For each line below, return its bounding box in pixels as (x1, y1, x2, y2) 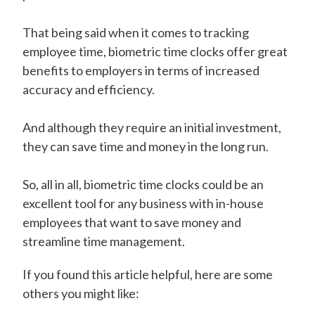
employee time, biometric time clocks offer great (22, 44, 288, 59)
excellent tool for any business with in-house (22, 195, 264, 211)
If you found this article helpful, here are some (22, 266, 273, 282)
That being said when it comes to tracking (22, 25, 249, 40)
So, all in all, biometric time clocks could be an (22, 176, 264, 192)
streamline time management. (22, 233, 187, 249)
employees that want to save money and (22, 214, 241, 230)
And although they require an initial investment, (22, 120, 281, 135)
